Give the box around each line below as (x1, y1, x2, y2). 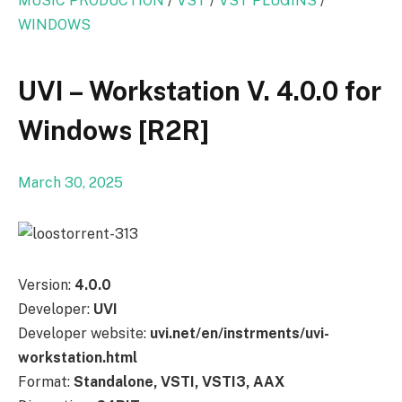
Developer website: (18, 324, 150, 342)
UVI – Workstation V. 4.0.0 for (18, 75, 381, 108)
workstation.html (18, 348, 137, 366)
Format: (18, 372, 74, 390)
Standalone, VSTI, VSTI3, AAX (74, 372, 284, 390)
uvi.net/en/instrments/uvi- (150, 324, 329, 342)
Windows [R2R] (18, 115, 209, 147)
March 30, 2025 (18, 174, 123, 192)
